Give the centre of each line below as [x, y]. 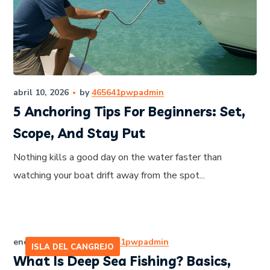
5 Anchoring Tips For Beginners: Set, [130, 111]
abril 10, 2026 [41, 92]
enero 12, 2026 [44, 242]
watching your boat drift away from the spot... [109, 175]
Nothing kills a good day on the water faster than [118, 157]
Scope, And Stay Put [80, 133]
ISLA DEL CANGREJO [73, 247]
